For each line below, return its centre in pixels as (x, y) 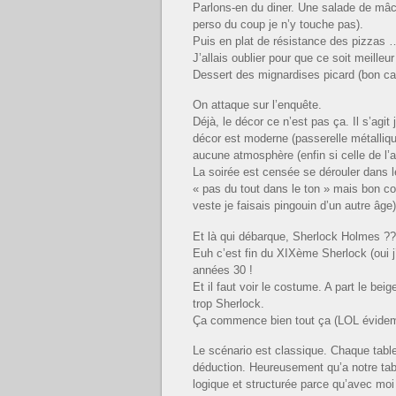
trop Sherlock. (228, 303)
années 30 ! (223, 270)
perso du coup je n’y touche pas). (278, 24)
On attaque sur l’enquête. (257, 105)
